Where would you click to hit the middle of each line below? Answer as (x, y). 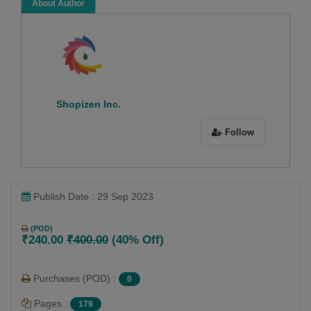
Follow (238, 132)
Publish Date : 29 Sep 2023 (92, 196)
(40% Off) (136, 239)
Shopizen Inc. (89, 104)
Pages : (51, 303)
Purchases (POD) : (75, 278)
